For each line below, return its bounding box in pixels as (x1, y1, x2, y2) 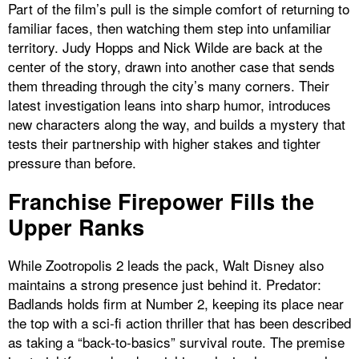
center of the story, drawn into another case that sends (8, 55, 335, 76)
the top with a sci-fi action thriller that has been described (8, 312, 351, 333)
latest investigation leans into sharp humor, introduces (8, 94, 331, 115)
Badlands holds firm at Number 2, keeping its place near (8, 292, 344, 313)
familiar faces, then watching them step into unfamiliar (8, 17, 331, 38)
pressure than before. (8, 151, 136, 172)
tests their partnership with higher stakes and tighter (8, 132, 321, 153)
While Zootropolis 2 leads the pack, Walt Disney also (8, 254, 324, 275)
